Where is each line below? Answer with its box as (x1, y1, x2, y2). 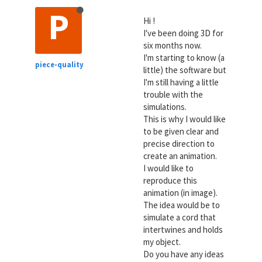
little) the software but (143, 64, 226, 75)
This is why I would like (143, 113, 226, 125)
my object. (143, 236, 181, 247)
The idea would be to (143, 199, 220, 211)
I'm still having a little (143, 77, 219, 88)
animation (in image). (143, 187, 218, 198)
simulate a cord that (143, 212, 216, 223)
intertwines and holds (143, 224, 223, 235)
